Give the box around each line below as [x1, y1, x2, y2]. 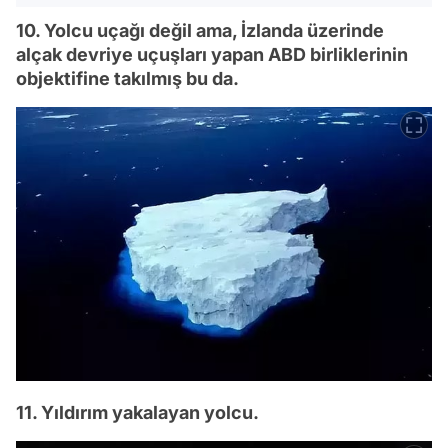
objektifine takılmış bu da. [16, 67, 239, 89]
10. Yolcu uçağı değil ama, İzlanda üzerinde [16, 19, 384, 41]
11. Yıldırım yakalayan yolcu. [16, 402, 259, 424]
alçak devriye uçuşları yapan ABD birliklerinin [16, 43, 408, 65]
